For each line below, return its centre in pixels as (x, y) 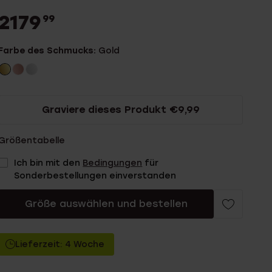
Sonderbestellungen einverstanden (95, 176)
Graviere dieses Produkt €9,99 (121, 110)
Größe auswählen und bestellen (106, 204)
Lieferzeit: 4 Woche (60, 244)
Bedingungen (113, 163)
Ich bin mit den (49, 163)
